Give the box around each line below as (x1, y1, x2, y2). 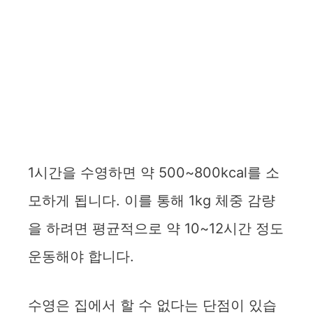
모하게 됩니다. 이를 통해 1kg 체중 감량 (28, 191, 275, 209)
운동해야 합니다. (28, 247, 134, 265)
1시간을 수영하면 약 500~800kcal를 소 (28, 163, 279, 181)
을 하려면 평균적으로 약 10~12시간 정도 (28, 219, 284, 237)
